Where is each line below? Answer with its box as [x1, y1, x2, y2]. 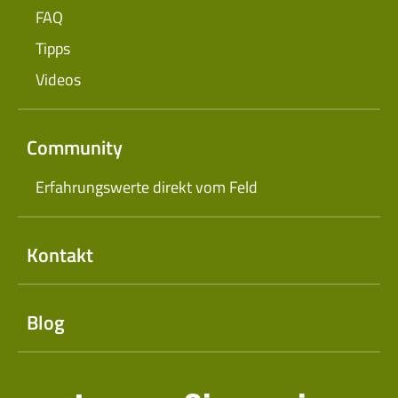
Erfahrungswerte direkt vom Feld [36, 175, 258, 200]
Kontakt [27, 240, 93, 271]
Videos [36, 68, 81, 92]
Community [27, 132, 123, 163]
